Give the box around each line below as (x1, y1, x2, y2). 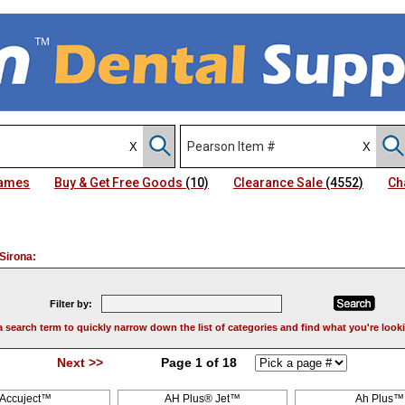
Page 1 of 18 (106, 355, 251, 370)
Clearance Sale (233, 175, 325, 190)
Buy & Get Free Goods (54, 175, 185, 190)
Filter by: (50, 298, 92, 309)
